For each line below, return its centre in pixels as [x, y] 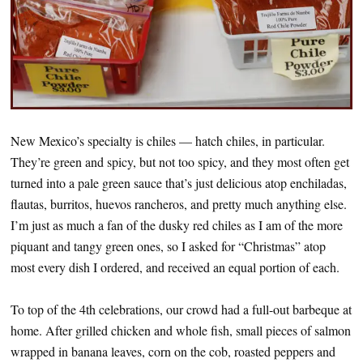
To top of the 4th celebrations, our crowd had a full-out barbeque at [181, 310]
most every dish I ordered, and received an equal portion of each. [175, 267]
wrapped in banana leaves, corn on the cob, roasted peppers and [173, 352]
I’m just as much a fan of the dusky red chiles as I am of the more [177, 225]
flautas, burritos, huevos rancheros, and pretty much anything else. [179, 204]
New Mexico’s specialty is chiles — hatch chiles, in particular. [168, 141]
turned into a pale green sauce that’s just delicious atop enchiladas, [179, 183]
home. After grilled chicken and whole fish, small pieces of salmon [181, 331]
